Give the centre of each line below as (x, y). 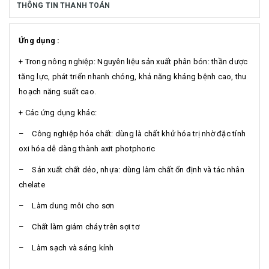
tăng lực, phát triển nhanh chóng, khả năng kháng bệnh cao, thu (133, 76)
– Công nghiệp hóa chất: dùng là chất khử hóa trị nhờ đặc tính (132, 133)
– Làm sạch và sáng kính (66, 247)
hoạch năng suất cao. (57, 91)
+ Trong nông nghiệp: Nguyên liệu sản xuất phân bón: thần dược (133, 61)
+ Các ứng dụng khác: (58, 112)
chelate (32, 184)
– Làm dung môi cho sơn (67, 205)
